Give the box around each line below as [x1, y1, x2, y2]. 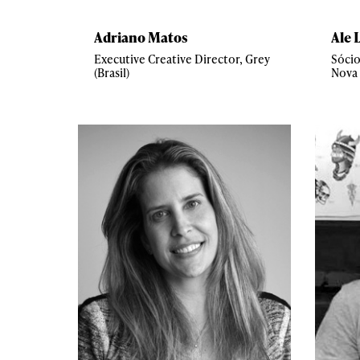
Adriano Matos [94, 27, 188, 47]
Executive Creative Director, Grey [94, 51, 270, 67]
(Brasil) [94, 64, 129, 80]
